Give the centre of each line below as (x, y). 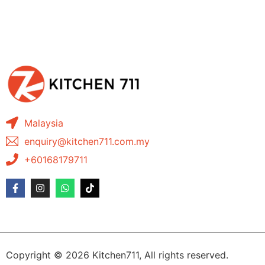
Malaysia (44, 123)
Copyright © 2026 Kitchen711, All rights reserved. (117, 255)
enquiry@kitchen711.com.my (87, 141)
